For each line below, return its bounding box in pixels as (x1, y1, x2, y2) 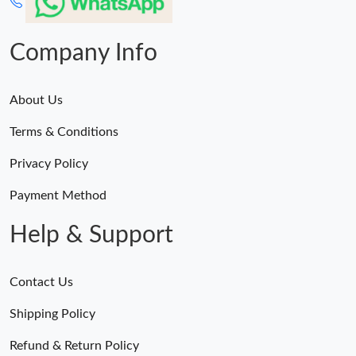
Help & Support (10, 222, 173, 247)
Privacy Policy (10, 157, 88, 170)
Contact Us (10, 275, 73, 288)
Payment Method (10, 188, 106, 202)
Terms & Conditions (10, 125, 118, 138)
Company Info (10, 41, 157, 65)
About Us (10, 93, 63, 106)
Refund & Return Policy (10, 339, 139, 352)
